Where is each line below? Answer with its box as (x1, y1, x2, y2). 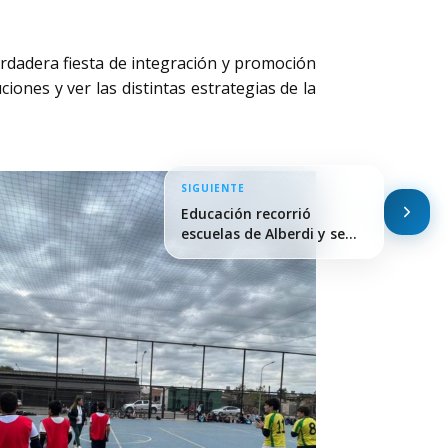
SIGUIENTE (181, 181, 245, 195)
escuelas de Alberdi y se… (181, 224, 357, 243)
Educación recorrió (181, 204, 311, 223)
